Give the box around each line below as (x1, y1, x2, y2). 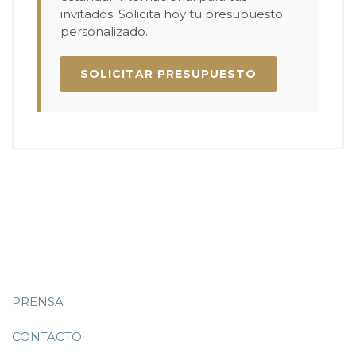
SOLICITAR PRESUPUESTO (80, 66, 257, 81)
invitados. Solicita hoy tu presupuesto (60, 6, 283, 21)
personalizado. (60, 23, 148, 39)
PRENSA (12, 293, 64, 309)
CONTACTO (12, 328, 82, 344)
